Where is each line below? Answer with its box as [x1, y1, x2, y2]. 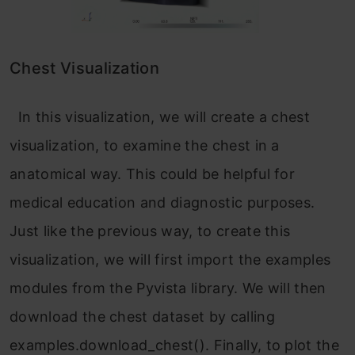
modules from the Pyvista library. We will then [10, 280, 326, 297]
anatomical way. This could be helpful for [10, 166, 296, 183]
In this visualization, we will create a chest [10, 109, 311, 126]
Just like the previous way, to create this [10, 223, 291, 240]
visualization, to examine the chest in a [10, 137, 280, 155]
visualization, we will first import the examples [10, 251, 331, 269]
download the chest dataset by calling [10, 308, 275, 326]
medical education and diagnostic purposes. [10, 194, 315, 212]
